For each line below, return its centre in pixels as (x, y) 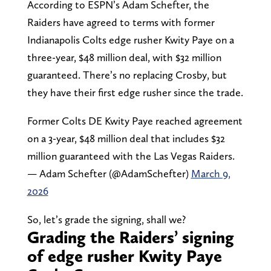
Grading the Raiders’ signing (130, 237)
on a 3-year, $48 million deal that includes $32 (126, 138)
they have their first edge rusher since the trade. (135, 92)
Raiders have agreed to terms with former (121, 22)
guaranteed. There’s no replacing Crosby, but (127, 74)
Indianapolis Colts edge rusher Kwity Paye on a (130, 39)
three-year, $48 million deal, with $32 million (124, 57)
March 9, (211, 173)
